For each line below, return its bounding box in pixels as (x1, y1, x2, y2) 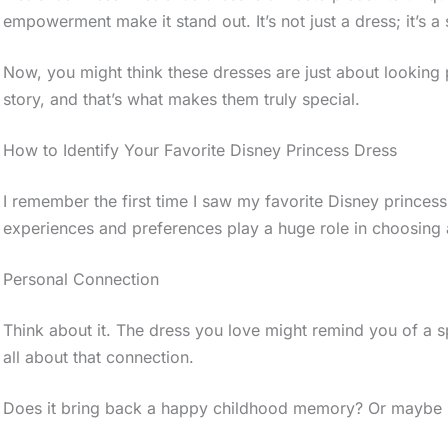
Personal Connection (3, 268, 160, 289)
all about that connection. (3, 346, 195, 367)
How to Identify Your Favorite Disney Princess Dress (3, 139, 398, 160)
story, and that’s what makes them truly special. (3, 88, 361, 109)
